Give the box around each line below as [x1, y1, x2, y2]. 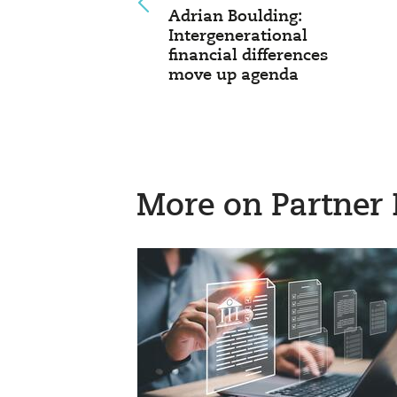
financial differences [168, 48, 328, 64]
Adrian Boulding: [168, 9, 302, 25]
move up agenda [168, 67, 299, 83]
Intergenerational [168, 28, 307, 44]
